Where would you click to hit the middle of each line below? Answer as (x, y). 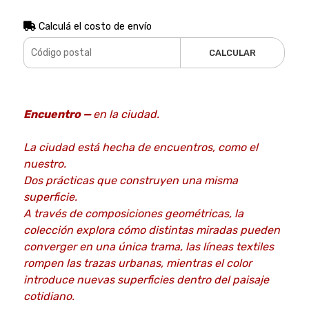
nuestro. (46, 163)
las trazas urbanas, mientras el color (157, 263)
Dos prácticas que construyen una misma (130, 180)
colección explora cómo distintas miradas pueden (151, 230)
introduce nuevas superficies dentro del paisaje (146, 279)
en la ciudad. (127, 114)
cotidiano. (49, 296)
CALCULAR (233, 52)
